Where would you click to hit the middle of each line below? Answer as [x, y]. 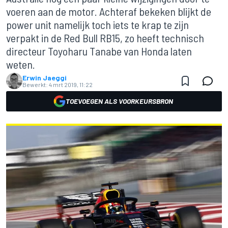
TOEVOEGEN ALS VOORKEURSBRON [119, 101]
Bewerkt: [35, 84]
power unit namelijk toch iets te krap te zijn [97, 24]
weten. [21, 64]
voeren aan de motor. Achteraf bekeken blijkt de [109, 11]
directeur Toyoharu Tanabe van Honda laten [99, 51]
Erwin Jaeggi [45, 78]
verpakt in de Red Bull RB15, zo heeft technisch [105, 38]
